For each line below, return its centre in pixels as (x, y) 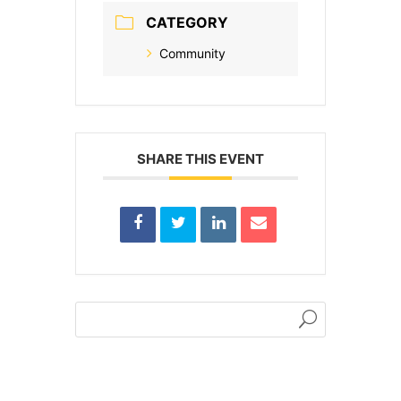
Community (192, 54)
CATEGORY (187, 23)
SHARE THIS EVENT (200, 159)
